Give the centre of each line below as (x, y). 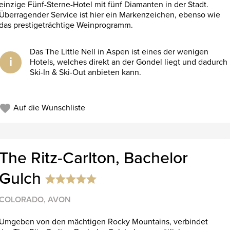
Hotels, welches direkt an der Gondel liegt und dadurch (129, 62)
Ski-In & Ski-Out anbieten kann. (86, 73)
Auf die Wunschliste (48, 108)
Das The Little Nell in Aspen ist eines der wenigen (119, 52)
